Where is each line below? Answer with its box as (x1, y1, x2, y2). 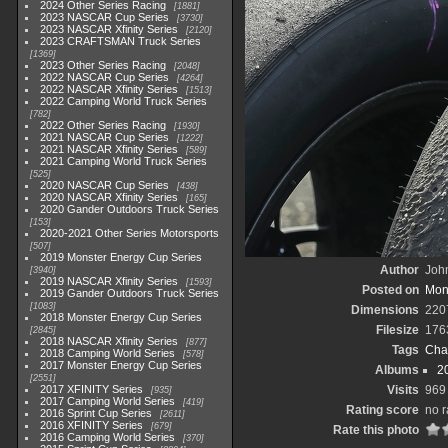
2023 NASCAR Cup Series (40, 11, 170, 23)
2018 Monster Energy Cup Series (40, 311, 203, 323)
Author (380, 263, 419, 277)
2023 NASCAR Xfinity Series (40, 23, 179, 35)
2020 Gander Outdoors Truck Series (40, 203, 220, 215)
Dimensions (351, 303, 419, 317)
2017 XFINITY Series (40, 383, 144, 395)
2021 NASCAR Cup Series (40, 131, 170, 143)
